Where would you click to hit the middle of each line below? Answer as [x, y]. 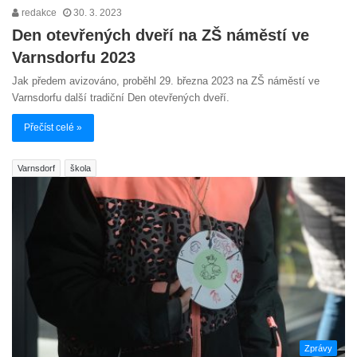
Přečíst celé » [53, 127]
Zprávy [318, 349]
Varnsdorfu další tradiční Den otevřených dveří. [121, 97]
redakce [38, 12]
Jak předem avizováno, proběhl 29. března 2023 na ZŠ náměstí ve [166, 80]
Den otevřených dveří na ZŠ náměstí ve [161, 35]
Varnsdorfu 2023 [74, 57]
